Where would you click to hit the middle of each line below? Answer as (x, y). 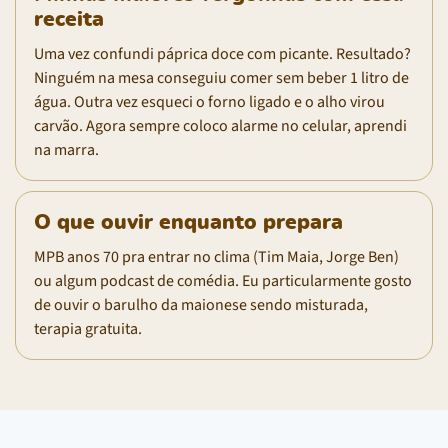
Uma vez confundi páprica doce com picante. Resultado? (222, 53)
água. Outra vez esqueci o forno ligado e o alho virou (209, 101)
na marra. (66, 149)
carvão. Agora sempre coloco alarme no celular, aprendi (220, 125)
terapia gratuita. (88, 328)
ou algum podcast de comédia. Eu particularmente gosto (223, 280)
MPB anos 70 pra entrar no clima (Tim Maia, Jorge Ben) (216, 256)
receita (69, 19)
